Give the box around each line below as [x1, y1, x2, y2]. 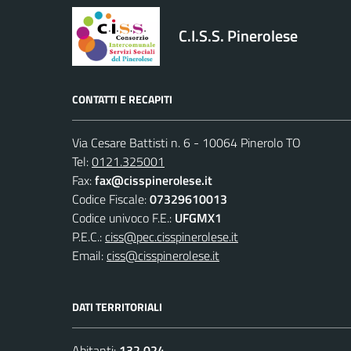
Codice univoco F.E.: [72, 208, 175, 227]
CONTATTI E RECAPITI [72, 90, 172, 107]
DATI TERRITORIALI [72, 298, 162, 315]
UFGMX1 [175, 208, 222, 227]
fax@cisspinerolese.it [95, 170, 212, 190]
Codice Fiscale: [72, 189, 150, 208]
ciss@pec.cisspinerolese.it [105, 226, 238, 246]
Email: [72, 245, 107, 265]
